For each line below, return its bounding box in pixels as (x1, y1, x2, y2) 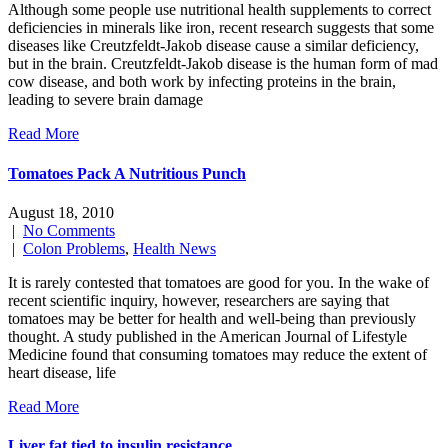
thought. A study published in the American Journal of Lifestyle (8, 327, 407, 345)
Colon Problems (23, 239, 125, 257)
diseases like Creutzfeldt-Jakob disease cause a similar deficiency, (8, 37, 419, 55)
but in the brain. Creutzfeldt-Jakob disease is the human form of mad (8, 55, 438, 73)
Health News (133, 239, 216, 257)
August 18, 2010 (8, 203, 114, 221)
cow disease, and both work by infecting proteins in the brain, (8, 73, 396, 91)
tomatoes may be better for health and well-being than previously (8, 309, 416, 327)
